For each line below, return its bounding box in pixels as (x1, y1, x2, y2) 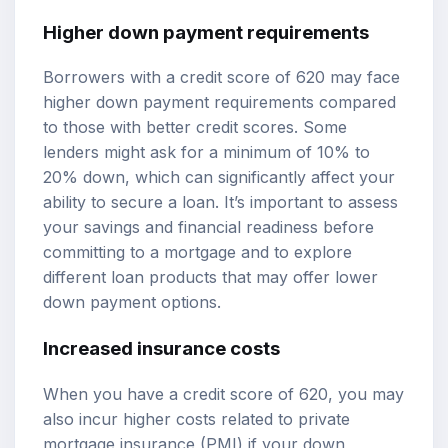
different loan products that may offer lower (43, 267, 378, 288)
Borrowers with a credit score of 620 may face (43, 67, 400, 88)
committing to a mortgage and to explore (43, 242, 352, 263)
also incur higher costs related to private (43, 408, 350, 429)
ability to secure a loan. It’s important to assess (43, 192, 398, 213)
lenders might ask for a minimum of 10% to (43, 142, 370, 163)
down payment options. (43, 292, 221, 313)
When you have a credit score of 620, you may (43, 383, 404, 404)
